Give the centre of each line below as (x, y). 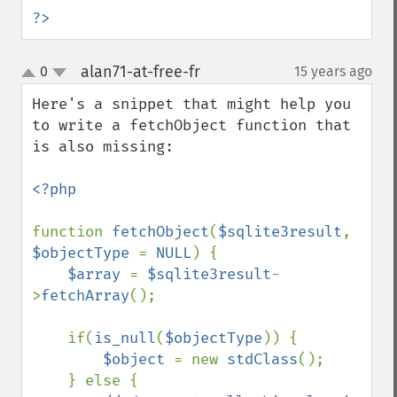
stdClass (262, 359)
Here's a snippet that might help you (191, 104)
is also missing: (103, 147)
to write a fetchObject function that (191, 125)
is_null (125, 338)
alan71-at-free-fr (140, 72)
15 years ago (333, 71)
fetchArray (85, 296)
